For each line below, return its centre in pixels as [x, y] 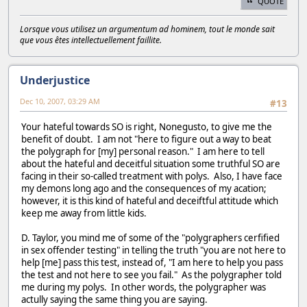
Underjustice [55, 80]
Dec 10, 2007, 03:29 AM [60, 101]
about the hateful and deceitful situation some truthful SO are [151, 164]
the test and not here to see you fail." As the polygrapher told [151, 275]
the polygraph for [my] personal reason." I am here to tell [143, 152]
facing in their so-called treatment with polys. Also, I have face [152, 176]
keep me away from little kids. [84, 213]
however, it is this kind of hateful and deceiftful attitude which [150, 201]
